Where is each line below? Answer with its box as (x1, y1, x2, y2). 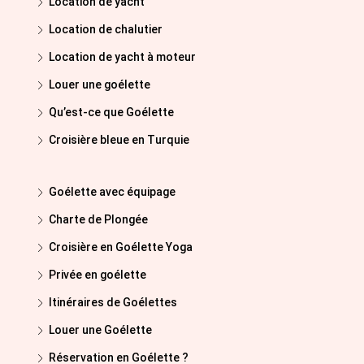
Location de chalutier (49, 23, 162, 36)
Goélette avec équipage (49, 185, 175, 198)
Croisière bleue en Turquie (49, 133, 189, 146)
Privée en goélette (49, 268, 146, 281)
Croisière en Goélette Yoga (49, 240, 193, 253)
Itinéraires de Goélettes (49, 296, 177, 309)
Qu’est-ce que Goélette (49, 106, 174, 119)
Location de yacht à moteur (49, 50, 196, 63)
